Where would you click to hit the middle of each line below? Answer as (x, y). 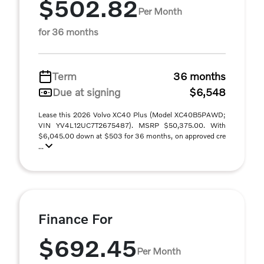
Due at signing (86, 92)
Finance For (75, 219)
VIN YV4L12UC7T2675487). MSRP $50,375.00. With (132, 125)
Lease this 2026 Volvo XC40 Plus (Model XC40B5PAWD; (132, 115)
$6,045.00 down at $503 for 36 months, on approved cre (132, 136)
